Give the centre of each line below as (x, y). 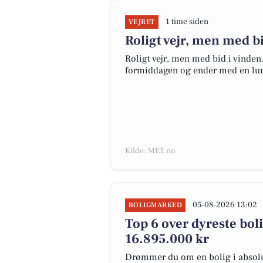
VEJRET (142, 22)
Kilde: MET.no (150, 151)
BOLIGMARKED (156, 205)
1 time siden (187, 22)
